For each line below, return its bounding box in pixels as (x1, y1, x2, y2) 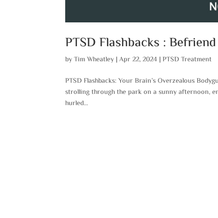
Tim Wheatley (74, 54, 114, 65)
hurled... (65, 98, 89, 109)
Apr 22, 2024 (119, 54, 158, 65)
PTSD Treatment (163, 54, 212, 65)
